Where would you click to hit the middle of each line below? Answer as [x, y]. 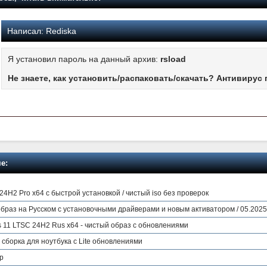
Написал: [25, 31]
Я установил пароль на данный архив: [84, 59]
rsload [173, 59]
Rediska [60, 31]
